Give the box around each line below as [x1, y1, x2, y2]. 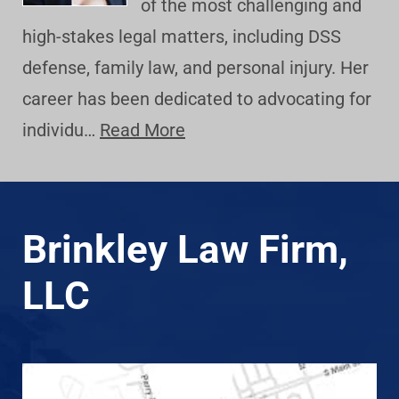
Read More [100, 119, 185, 142]
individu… [22, 119, 100, 142]
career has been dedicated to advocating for [22, 88, 371, 110]
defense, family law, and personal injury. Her [22, 57, 369, 79]
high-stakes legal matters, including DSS [22, 26, 341, 48]
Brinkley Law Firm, [22, 226, 348, 273]
